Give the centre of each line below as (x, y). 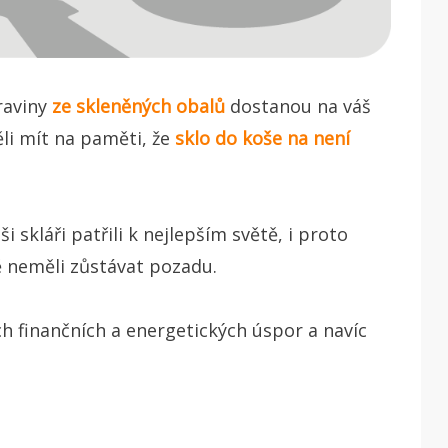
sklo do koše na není (262, 137)
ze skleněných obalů (138, 105)
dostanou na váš (298, 105)
